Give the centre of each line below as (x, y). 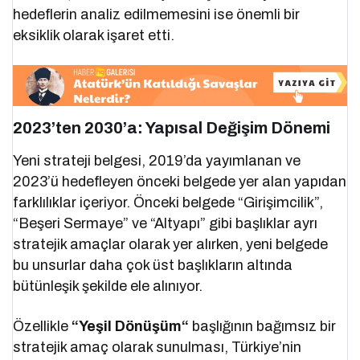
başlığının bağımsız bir (263, 326)
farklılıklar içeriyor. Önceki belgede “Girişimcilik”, (168, 202)
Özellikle (43, 326)
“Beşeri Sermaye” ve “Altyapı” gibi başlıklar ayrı (166, 223)
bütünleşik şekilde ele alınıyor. (108, 286)
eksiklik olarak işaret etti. (94, 35)
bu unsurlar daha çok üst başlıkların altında (153, 265)
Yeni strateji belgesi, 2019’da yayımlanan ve (157, 160)
